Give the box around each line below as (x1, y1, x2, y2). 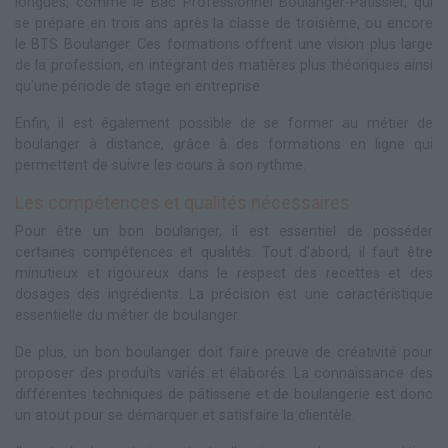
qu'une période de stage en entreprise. (15, 77, 263, 95)
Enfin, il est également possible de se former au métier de (15, 114, 433, 132)
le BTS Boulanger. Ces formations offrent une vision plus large (15, 35, 433, 53)
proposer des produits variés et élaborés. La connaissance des (15, 364, 433, 382)
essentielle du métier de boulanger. (15, 306, 240, 324)
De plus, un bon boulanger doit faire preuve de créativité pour (15, 343, 433, 361)
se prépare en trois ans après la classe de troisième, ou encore (15, 14, 433, 32)
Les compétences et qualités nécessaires (15, 191, 350, 213)
